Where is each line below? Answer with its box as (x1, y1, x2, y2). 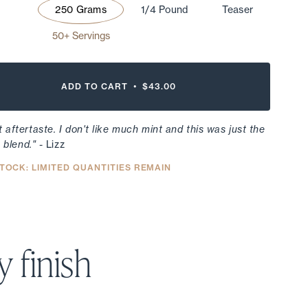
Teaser (222, 3, 254, 16)
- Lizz (36, 138, 65, 151)
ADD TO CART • (61, 81, 142, 92)
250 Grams (55, 3, 107, 16)
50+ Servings (52, 30, 110, 43)
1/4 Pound (140, 3, 188, 16)
